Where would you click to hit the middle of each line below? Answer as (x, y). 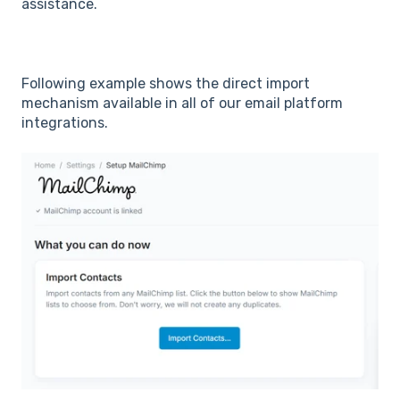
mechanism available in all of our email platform (182, 103)
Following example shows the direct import (166, 83)
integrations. (65, 122)
